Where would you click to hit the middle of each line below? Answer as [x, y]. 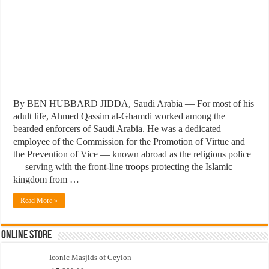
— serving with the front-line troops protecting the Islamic [123, 166]
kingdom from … [47, 179]
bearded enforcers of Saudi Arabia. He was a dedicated [117, 128]
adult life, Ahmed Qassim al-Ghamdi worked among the [119, 116]
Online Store [27, 235]
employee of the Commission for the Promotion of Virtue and [129, 141]
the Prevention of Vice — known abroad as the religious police [132, 154]
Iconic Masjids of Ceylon [91, 257]
